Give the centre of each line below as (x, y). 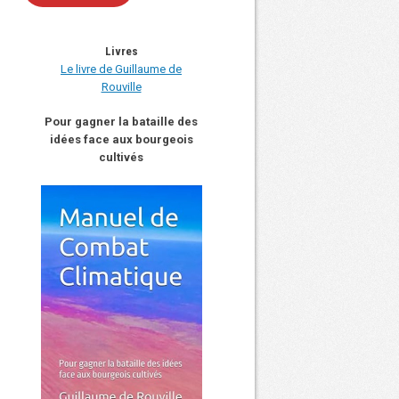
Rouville (121, 86)
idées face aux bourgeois (121, 140)
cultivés (121, 158)
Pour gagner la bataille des (121, 122)
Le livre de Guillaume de (121, 69)
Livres (121, 51)
